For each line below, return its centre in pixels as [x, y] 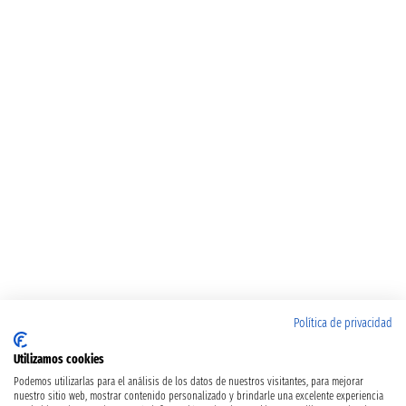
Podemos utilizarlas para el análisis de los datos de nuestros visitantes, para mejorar [188, 382]
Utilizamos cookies [59, 359]
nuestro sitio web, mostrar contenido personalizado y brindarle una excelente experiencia [198, 396]
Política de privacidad [343, 323]
